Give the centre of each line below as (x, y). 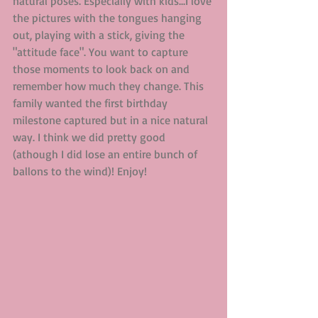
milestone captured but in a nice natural (112, 120)
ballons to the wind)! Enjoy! (81, 171)
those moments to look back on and (103, 69)
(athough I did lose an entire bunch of (106, 154)
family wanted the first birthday (92, 103)
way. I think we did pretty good (91, 137)
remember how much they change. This (110, 86)
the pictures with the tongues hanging (109, 18)
